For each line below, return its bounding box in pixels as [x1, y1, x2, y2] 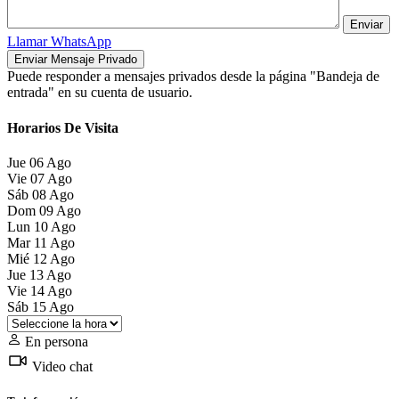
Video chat [28, 358, 93, 374]
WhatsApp [51, 34, 111, 50]
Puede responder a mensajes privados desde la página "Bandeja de [7, 69, 379, 85]
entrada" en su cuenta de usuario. [7, 85, 192, 101]
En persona [21, 333, 88, 349]
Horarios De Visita [7, 119, 118, 135]
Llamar [7, 34, 51, 50]
